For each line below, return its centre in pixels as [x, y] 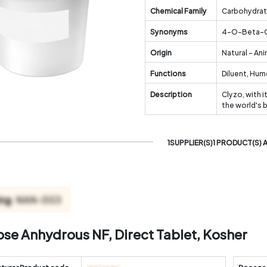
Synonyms [169, 31]
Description [171, 94]
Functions [168, 73]
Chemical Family [178, 10]
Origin [161, 52]
